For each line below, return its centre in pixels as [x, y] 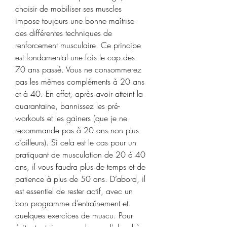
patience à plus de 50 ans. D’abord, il [80, 179]
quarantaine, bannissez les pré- [67, 106]
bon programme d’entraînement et [72, 203]
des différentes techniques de [64, 33]
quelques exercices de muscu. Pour [74, 215]
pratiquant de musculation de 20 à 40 [80, 154]
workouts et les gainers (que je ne [71, 118]
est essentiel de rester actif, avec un [74, 191]
